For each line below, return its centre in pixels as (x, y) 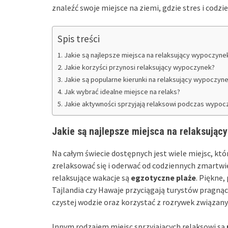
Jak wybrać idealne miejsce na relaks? (122, 92)
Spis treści (79, 38)
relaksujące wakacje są (91, 178)
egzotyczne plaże (163, 178)
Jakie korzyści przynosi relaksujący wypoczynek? (139, 67)
